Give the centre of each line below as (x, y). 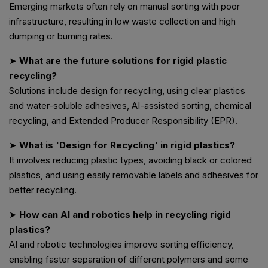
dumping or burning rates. (61, 36)
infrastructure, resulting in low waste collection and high (122, 22)
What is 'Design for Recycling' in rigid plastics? (127, 145)
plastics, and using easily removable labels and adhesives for (134, 175)
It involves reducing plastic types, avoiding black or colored (130, 160)
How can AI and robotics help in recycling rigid (125, 215)
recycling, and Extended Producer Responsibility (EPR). (123, 121)
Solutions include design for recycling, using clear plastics (127, 91)
